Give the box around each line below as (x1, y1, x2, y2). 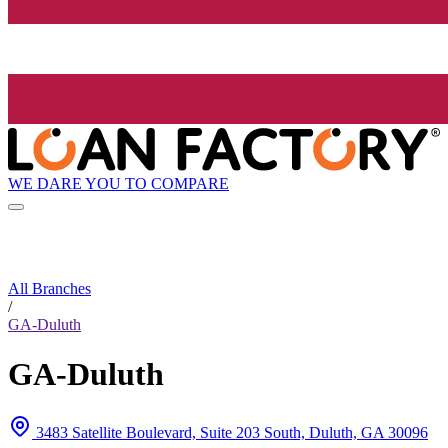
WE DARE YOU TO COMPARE (8, 174, 229, 192)
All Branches (8, 280, 91, 298)
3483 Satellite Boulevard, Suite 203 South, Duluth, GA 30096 (36, 424, 428, 442)
